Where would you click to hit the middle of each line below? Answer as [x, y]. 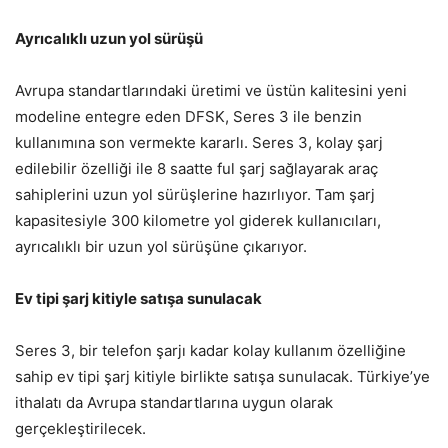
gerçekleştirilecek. [82, 429]
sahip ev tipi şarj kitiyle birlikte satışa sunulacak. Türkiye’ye [222, 377]
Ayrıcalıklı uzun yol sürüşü [109, 39]
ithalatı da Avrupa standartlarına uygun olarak [174, 403]
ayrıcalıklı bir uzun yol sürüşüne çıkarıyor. [161, 247]
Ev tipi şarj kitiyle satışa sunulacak [138, 299]
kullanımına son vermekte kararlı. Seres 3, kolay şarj [199, 143]
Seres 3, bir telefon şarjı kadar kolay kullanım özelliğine [210, 351]
